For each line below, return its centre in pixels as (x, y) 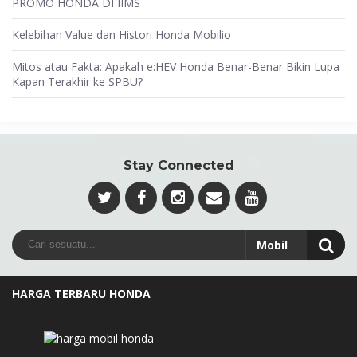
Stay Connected (178, 165)
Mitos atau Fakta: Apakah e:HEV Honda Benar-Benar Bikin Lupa (176, 66)
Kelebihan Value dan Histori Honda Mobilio (122, 34)
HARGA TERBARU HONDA (81, 293)
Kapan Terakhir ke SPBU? (77, 81)
